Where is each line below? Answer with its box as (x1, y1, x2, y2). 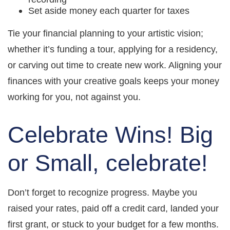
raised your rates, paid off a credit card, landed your (8, 203, 219, 214)
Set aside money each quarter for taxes (28, 5, 195, 16)
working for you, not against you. (8, 91, 141, 102)
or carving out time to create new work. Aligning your (8, 60, 222, 70)
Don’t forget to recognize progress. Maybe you (8, 187, 197, 198)
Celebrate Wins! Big (8, 121, 213, 148)
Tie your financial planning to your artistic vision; (8, 28, 203, 39)
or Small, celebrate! (8, 149, 215, 176)
